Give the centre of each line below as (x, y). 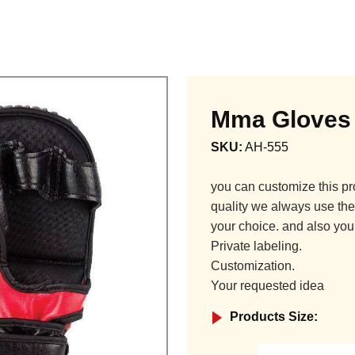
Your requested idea (267, 285)
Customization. (253, 265)
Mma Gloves (281, 119)
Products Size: (274, 316)
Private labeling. (256, 246)
